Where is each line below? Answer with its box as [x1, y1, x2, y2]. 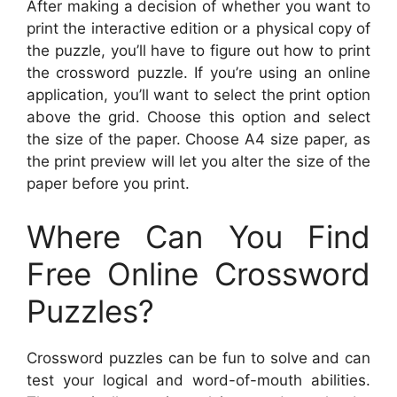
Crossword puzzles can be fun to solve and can [27, 348, 370, 367]
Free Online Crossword [27, 254, 370, 292]
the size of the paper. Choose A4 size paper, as [27, 130, 370, 149]
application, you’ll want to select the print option [27, 86, 370, 105]
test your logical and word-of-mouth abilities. [27, 370, 370, 389]
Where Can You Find [27, 217, 370, 255]
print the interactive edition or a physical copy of [27, 19, 370, 38]
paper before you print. [27, 175, 190, 193]
